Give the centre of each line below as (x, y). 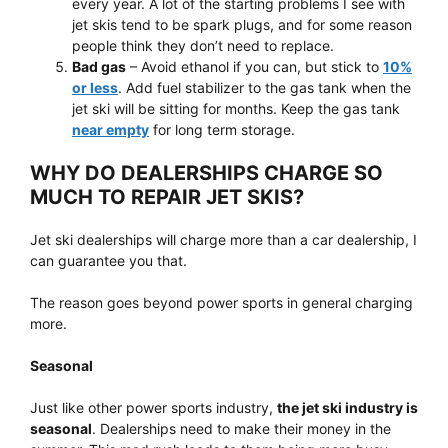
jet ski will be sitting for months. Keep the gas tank (236, 108)
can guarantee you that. (108, 260)
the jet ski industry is (347, 407)
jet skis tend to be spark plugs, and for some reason (242, 24)
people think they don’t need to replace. (203, 45)
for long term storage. (222, 129)
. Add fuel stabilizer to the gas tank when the (264, 87)
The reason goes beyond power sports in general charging (221, 302)
